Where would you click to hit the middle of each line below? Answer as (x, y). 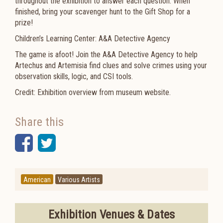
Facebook (72, 143)
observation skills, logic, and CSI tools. (74, 76)
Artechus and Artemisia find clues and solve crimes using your (111, 65)
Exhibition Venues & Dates (111, 215)
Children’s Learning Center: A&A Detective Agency (93, 39)
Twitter (84, 143)
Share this (39, 122)
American (37, 180)
